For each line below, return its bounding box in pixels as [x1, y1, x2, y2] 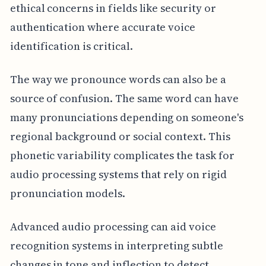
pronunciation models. [9, 185, 125, 201]
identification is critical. [9, 38, 133, 53]
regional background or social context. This [9, 128, 230, 144]
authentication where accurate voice [9, 19, 196, 34]
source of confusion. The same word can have [9, 90, 239, 106]
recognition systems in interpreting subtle [9, 237, 223, 253]
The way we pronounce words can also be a [9, 71, 226, 87]
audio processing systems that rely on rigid [9, 166, 227, 182]
